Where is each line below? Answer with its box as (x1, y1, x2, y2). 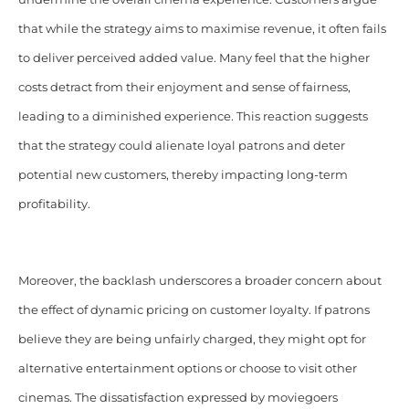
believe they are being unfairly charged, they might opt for (17, 331, 366, 346)
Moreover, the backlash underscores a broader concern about (17, 273, 382, 288)
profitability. (17, 196, 90, 211)
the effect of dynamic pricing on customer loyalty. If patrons (17, 302, 370, 317)
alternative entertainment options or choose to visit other (17, 361, 357, 375)
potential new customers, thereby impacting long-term (17, 167, 348, 182)
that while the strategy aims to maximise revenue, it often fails (17, 21, 386, 36)
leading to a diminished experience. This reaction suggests (17, 109, 368, 123)
